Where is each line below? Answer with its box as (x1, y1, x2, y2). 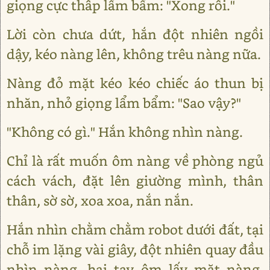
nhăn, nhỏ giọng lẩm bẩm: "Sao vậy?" (7, 94, 241, 111)
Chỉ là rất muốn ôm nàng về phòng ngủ (7, 152, 263, 169)
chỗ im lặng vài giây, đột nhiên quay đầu (7, 240, 263, 258)
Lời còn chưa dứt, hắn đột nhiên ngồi (7, 25, 263, 43)
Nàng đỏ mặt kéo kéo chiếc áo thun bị (7, 74, 263, 92)
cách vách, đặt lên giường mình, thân (7, 172, 263, 189)
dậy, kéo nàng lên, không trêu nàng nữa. (7, 45, 261, 63)
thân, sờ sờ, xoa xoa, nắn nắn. (7, 192, 193, 209)
